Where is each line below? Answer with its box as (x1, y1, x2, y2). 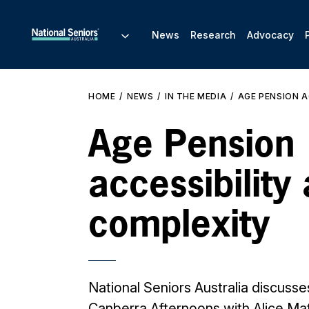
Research (190, 28, 236, 41)
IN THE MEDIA (165, 91, 227, 101)
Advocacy (247, 28, 294, 41)
